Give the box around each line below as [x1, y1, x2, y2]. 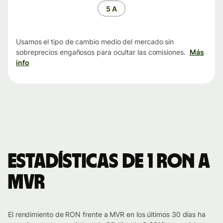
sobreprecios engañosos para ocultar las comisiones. [16, 48, 186, 57]
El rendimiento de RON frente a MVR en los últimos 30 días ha [8, 210, 206, 219]
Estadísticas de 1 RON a [8, 152, 210, 172]
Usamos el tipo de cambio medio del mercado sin [16, 37, 174, 46]
